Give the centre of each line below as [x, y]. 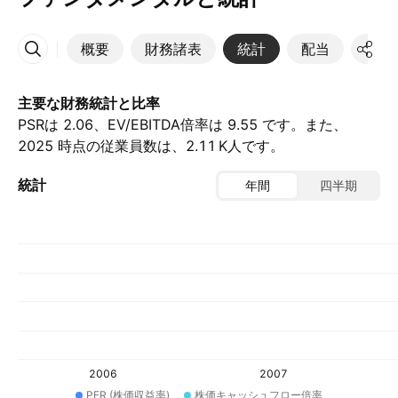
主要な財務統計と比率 [89, 103]
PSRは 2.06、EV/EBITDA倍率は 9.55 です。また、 [183, 124]
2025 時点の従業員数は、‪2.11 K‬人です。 [151, 146]
